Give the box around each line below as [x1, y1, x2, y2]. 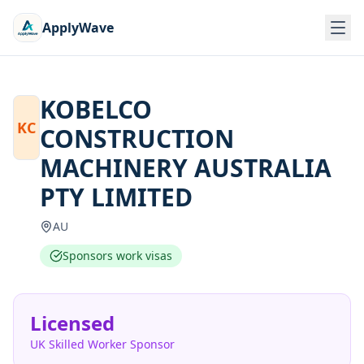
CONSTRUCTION [40, 122, 235, 155]
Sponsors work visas [63, 248, 173, 263]
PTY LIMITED [40, 180, 193, 214]
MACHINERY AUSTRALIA [40, 151, 332, 184]
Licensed [30, 310, 115, 336]
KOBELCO [40, 93, 153, 126]
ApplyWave [42, 19, 114, 37]
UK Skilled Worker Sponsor [30, 336, 175, 352]
